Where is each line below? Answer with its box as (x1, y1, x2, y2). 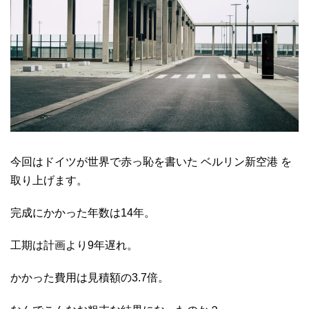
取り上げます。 (10, 175, 88, 187)
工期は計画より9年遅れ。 (10, 239, 138, 252)
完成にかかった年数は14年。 (10, 207, 155, 219)
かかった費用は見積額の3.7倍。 (10, 272, 169, 284)
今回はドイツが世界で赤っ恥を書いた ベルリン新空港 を (10, 156, 292, 168)
